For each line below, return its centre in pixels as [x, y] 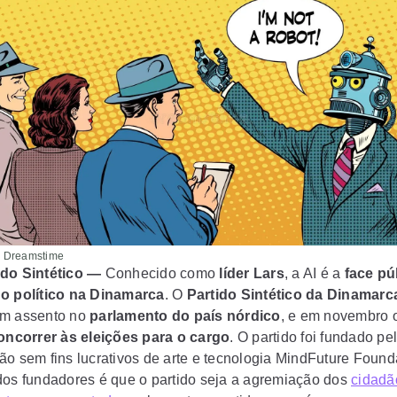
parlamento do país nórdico [185, 316]
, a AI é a [314, 273]
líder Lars [252, 273]
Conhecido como [160, 273]
